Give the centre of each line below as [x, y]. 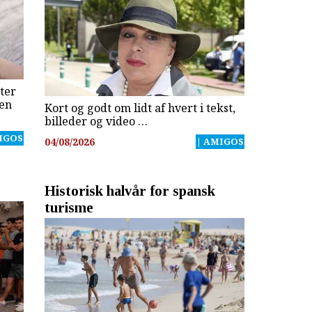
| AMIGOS [220, 142]
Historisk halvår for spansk [130, 191]
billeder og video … [96, 121]
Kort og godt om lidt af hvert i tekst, [140, 108]
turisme [69, 208]
